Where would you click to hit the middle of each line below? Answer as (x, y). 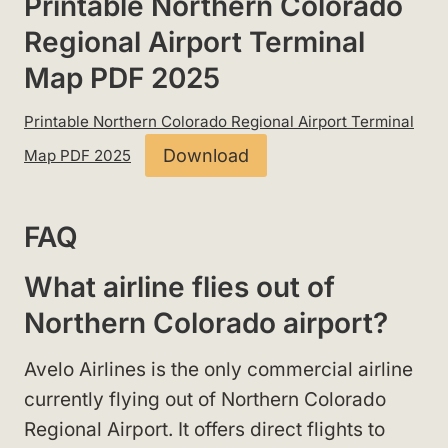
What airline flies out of (179, 286)
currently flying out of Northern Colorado (205, 399)
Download (205, 155)
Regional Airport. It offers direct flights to (204, 429)
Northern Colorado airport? (206, 322)
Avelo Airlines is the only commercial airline (218, 369)
